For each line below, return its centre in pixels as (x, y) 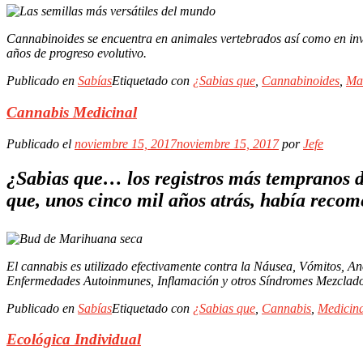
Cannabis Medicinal (72, 113)
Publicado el (41, 143)
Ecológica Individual (74, 340)
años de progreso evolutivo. (77, 53)
